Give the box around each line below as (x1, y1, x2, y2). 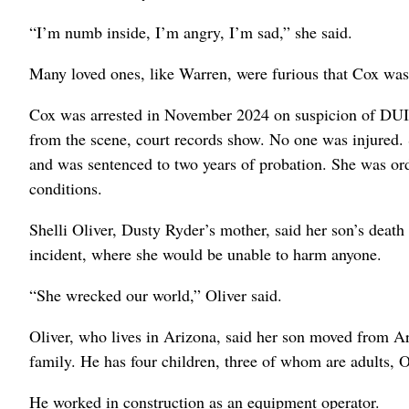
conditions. (29, 176, 102, 199)
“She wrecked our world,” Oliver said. (29, 283, 282, 306)
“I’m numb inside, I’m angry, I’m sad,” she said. (29, 20, 352, 43)
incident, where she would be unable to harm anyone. (29, 242, 382, 265)
